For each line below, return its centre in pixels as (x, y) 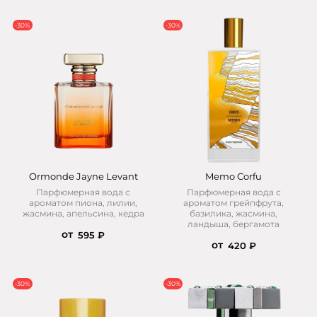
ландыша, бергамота (234, 224)
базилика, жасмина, (234, 214)
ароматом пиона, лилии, (83, 203)
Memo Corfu (234, 177)
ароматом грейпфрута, (234, 203)
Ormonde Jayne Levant (83, 177)
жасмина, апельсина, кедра (83, 214)
